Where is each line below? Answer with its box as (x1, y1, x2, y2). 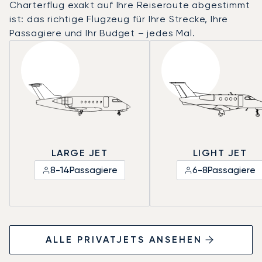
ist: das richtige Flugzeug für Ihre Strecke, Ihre (9, 13, 229, 25)
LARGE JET (51, 147, 108, 158)
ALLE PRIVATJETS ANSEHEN (46, 234, 202, 245)
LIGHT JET (192, 147, 247, 158)
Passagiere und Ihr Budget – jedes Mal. (9, 27, 195, 39)
